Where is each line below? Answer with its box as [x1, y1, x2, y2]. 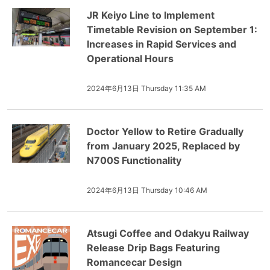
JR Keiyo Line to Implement [87, 9, 215, 21]
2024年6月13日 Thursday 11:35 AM [87, 84, 206, 93]
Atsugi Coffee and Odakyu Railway [87, 227, 249, 239]
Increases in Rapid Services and [87, 38, 236, 50]
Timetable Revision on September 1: [87, 24, 257, 36]
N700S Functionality [87, 154, 181, 166]
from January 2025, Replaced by [87, 140, 240, 152]
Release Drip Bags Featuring [87, 242, 220, 254]
